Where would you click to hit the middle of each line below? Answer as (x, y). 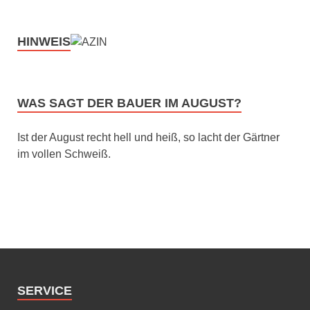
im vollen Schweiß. (64, 154)
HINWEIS (44, 41)
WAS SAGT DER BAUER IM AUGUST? (129, 103)
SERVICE (45, 290)
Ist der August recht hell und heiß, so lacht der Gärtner (148, 137)
